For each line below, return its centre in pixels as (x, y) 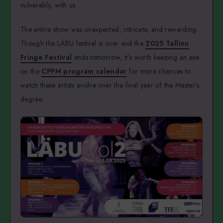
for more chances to (159, 71)
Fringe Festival (46, 57)
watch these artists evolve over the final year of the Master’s (110, 85)
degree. (32, 99)
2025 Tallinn (167, 43)
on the (31, 71)
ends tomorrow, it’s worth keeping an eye (136, 57)
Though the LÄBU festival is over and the (83, 43)
